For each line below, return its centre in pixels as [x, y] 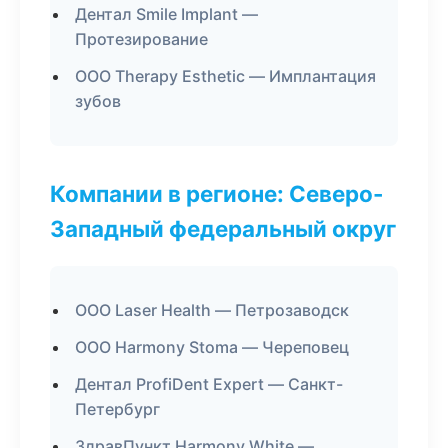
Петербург [117, 409]
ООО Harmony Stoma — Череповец [212, 347]
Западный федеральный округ [223, 228]
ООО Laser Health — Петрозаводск [212, 310]
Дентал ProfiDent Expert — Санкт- [209, 384]
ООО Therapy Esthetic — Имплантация [225, 76]
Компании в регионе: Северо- [217, 193]
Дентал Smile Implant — [166, 14]
